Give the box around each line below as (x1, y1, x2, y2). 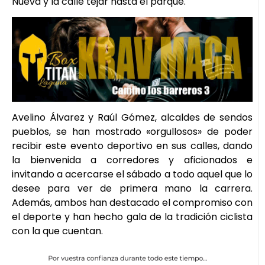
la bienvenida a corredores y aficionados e (12, 153, 253, 167)
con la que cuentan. (12, 224, 103, 238)
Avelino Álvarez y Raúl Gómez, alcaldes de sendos (12, 110, 253, 124)
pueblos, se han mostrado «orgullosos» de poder (12, 124, 253, 138)
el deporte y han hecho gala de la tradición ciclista (12, 209, 253, 224)
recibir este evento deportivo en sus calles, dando (12, 138, 253, 153)
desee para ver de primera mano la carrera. (12, 181, 253, 195)
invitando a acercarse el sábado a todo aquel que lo (12, 167, 253, 181)
